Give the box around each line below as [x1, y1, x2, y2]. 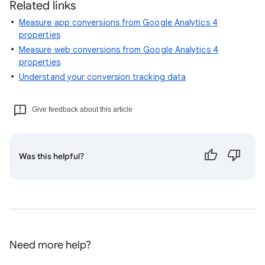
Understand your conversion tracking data [19, 72, 186, 82]
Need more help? [9, 238, 91, 251]
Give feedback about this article [32, 105, 132, 114]
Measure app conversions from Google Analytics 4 [19, 17, 218, 28]
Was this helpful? [19, 151, 84, 161]
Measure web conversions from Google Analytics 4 [19, 44, 218, 55]
